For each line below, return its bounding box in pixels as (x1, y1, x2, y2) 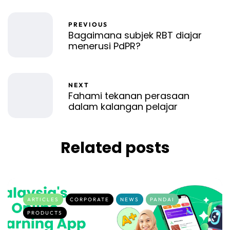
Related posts (60, 137, 170, 159)
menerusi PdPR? (68, 39, 141, 52)
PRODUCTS (27, 209, 63, 217)
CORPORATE (70, 196, 109, 203)
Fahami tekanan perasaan (68, 89, 189, 102)
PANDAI (150, 196, 175, 203)
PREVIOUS (68, 20, 108, 28)
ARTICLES (27, 196, 59, 203)
